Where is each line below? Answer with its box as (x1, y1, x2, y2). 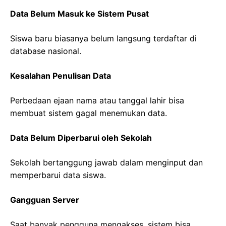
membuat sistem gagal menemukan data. (10, 108, 167, 119)
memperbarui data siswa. (10, 170, 106, 181)
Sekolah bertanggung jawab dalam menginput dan (10, 157, 203, 168)
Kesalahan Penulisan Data (10, 71, 111, 81)
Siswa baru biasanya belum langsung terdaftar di (10, 33, 197, 44)
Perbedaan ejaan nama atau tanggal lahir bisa (10, 95, 184, 106)
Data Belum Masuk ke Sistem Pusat (10, 9, 149, 19)
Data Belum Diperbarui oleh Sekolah (10, 133, 152, 143)
